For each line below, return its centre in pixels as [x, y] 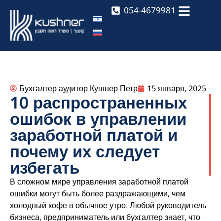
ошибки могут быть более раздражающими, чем [98, 193]
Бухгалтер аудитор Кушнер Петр [78, 88]
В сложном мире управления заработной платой [99, 181]
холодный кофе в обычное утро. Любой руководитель [108, 205]
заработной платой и [94, 135]
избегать [45, 167]
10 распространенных [98, 102]
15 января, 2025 [177, 88]
